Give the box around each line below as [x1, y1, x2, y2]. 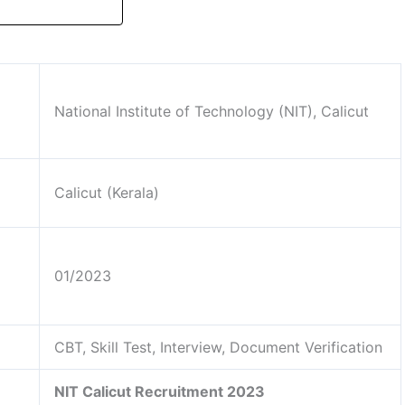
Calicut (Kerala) [54, 183, 159, 202]
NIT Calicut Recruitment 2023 [54, 381, 265, 400]
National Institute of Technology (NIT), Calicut [54, 101, 369, 120]
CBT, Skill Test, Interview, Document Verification [54, 337, 382, 356]
